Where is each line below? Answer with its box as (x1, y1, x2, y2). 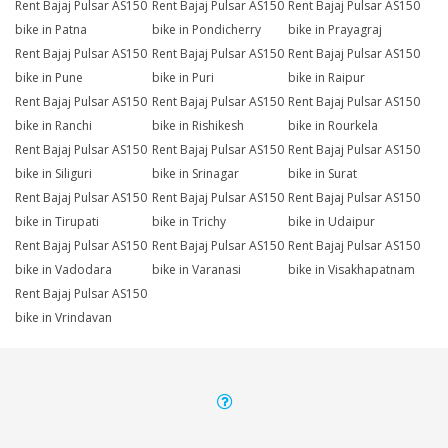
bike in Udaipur (288, 213, 376, 231)
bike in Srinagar (151, 165, 239, 183)
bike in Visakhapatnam (288, 261, 416, 279)
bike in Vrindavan (15, 309, 112, 327)
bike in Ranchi (15, 117, 92, 135)
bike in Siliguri (15, 165, 92, 183)
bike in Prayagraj (288, 21, 383, 39)
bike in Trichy (151, 213, 226, 231)
